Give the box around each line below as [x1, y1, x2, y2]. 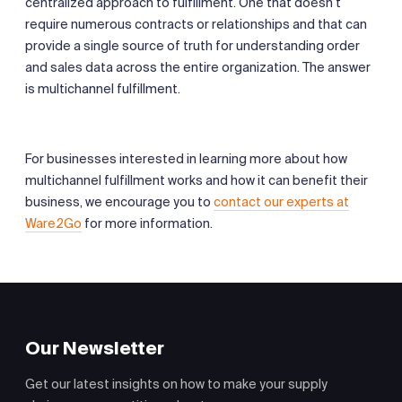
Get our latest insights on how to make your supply [25, 375, 328, 392]
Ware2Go [25, 214, 82, 232]
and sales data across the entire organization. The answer [25, 58, 371, 75]
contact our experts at [214, 193, 349, 210]
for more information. [82, 214, 213, 232]
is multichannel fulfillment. [25, 80, 180, 97]
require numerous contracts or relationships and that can [25, 15, 367, 32]
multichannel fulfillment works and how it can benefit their [25, 171, 368, 188]
